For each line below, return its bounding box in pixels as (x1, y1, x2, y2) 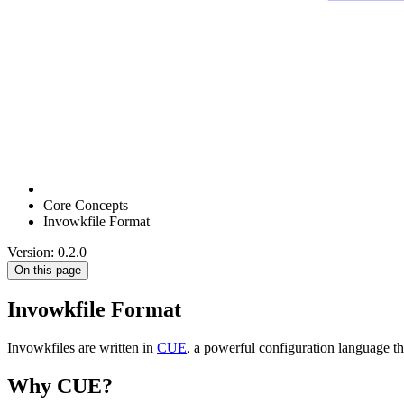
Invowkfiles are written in (7, 339, 157, 355)
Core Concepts (43, 197, 128, 213)
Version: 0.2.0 (7, 244, 87, 260)
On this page (14, 263, 81, 277)
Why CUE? (7, 373, 113, 398)
